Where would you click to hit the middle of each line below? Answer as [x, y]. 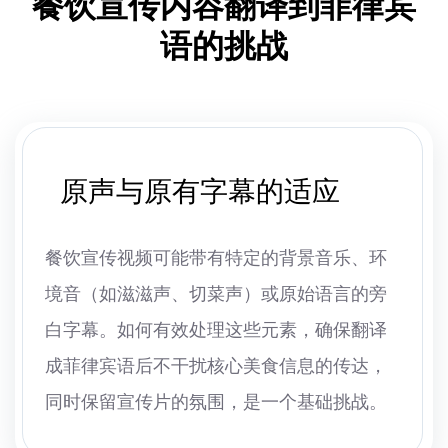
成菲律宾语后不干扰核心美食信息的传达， [216, 366]
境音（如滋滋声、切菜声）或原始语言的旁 [216, 294]
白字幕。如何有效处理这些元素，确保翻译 [216, 330]
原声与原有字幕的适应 [200, 192]
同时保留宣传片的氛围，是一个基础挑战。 [216, 402]
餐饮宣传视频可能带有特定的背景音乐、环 [216, 258]
